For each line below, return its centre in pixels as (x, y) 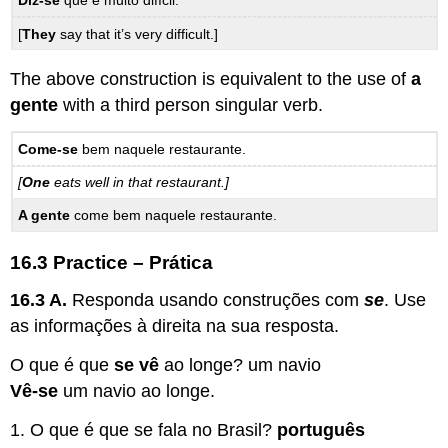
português (321, 429)
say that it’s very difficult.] (137, 33)
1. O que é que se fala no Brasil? (144, 429)
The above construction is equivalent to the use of (211, 79)
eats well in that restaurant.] (140, 182)
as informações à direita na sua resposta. (175, 326)
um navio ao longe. (137, 390)
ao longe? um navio (240, 364)
